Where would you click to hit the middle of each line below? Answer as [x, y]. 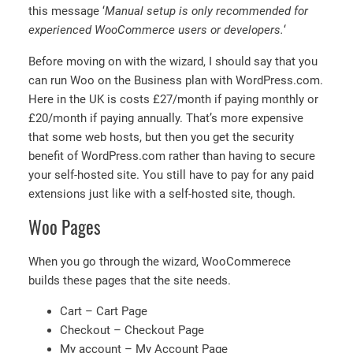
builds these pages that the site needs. [130, 280]
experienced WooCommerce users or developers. [156, 30]
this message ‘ [67, 11]
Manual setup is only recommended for [206, 11]
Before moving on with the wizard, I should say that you [173, 61]
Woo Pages [65, 227]
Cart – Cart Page [104, 312]
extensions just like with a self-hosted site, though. [162, 193]
